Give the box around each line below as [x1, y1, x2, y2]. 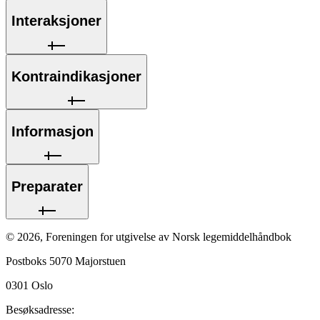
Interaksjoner [11, 13, 101, 29]
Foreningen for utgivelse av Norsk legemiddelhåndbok [46, 231, 291, 244]
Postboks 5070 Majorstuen [6, 255, 126, 268]
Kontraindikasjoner [11, 68, 141, 84]
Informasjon [11, 123, 94, 139]
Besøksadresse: [6, 304, 74, 316]
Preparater [11, 178, 83, 194]
